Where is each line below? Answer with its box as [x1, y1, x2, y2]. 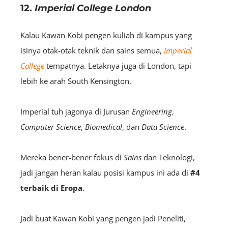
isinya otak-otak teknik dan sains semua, [20, 45, 164, 55]
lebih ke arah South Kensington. [20, 75, 131, 86]
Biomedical [85, 121, 122, 132]
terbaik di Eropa [20, 182, 82, 193]
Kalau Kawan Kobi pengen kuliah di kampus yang [20, 30, 192, 40]
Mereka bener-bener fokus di [20, 152, 124, 162]
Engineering [132, 106, 172, 117]
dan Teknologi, [141, 152, 195, 162]
